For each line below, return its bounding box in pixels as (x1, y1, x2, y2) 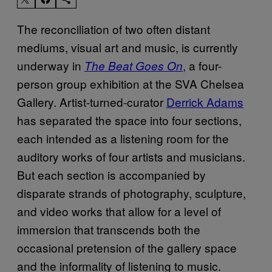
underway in (17, 56, 84, 73)
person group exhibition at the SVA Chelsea (17, 75, 244, 92)
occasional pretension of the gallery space (17, 239, 237, 256)
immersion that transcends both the (17, 220, 200, 237)
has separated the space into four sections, (17, 111, 242, 128)
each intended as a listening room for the (17, 129, 229, 146)
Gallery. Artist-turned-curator (17, 93, 166, 110)
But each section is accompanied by (17, 166, 206, 183)
